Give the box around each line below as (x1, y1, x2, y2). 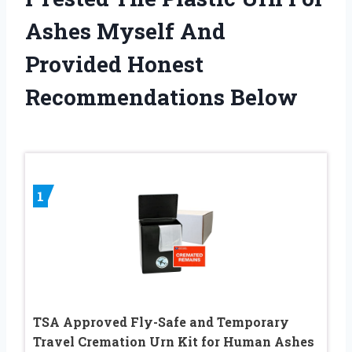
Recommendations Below (25, 82, 298, 112)
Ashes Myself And (25, 16, 225, 46)
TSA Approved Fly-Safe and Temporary (33, 313, 289, 331)
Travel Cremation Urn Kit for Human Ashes (33, 333, 314, 350)
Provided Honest (25, 49, 203, 79)
